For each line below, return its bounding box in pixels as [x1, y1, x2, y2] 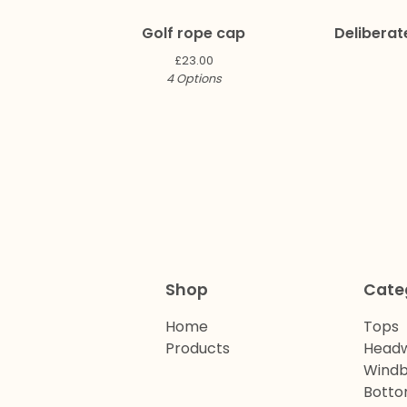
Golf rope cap [142, 23, 245, 45]
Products [165, 338, 230, 360]
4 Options [165, 71, 222, 87]
